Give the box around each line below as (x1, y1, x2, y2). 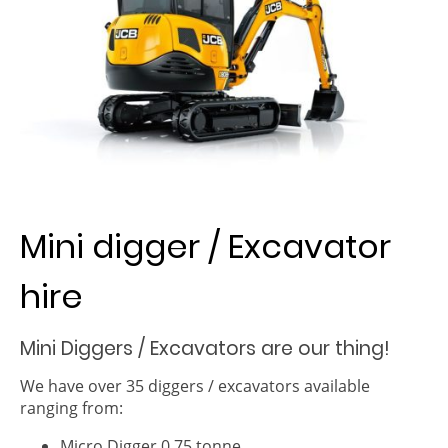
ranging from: (20, 396, 123, 419)
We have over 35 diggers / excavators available (20, 374, 370, 397)
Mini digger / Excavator (20, 222, 391, 270)
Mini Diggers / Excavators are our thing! (20, 334, 389, 362)
